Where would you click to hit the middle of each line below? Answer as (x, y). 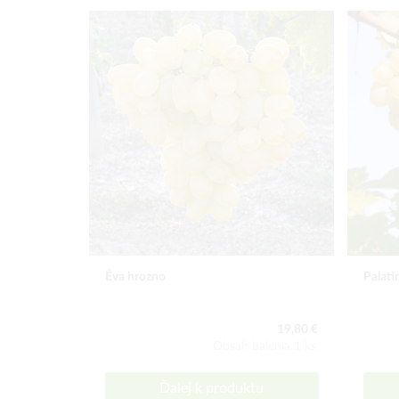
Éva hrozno (135, 277)
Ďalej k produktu (212, 388)
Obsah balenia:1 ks (265, 346)
